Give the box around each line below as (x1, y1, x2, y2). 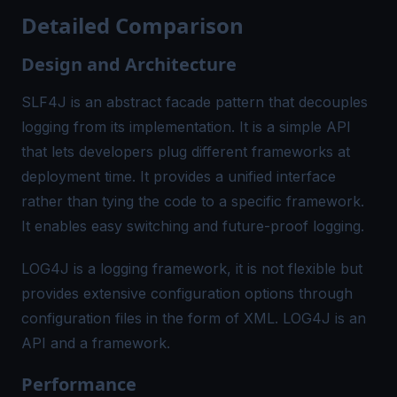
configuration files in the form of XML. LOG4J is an (21, 309, 366, 327)
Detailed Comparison (21, 11, 244, 40)
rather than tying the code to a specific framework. (21, 192, 364, 210)
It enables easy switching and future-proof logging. (21, 217, 364, 235)
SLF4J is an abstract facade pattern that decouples (21, 93, 368, 111)
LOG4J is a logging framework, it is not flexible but (21, 260, 362, 277)
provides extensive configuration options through (21, 284, 353, 302)
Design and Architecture (21, 52, 237, 76)
